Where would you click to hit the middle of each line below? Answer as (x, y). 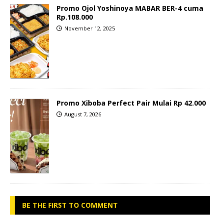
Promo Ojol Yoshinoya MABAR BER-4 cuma (130, 8)
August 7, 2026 (83, 114)
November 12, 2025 (90, 28)
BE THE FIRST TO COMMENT (70, 205)
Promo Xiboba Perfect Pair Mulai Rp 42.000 (131, 103)
